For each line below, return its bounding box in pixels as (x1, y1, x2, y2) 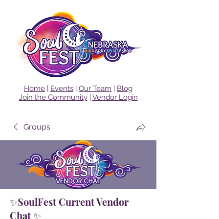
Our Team (79, 84, 111, 93)
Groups (23, 122, 50, 131)
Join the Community (19, 93, 88, 102)
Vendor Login (92, 93, 138, 102)
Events (50, 84, 73, 93)
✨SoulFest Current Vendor (10, 195, 129, 208)
